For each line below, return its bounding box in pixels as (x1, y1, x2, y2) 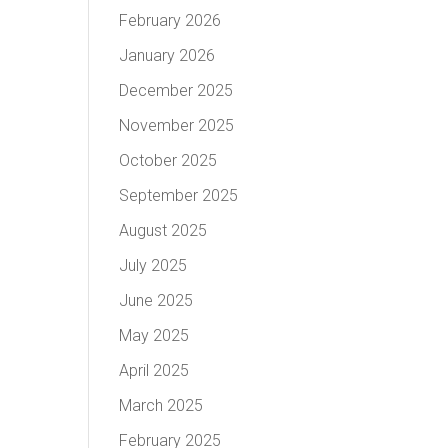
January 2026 (119, 46, 216, 65)
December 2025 (119, 81, 234, 100)
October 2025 (119, 151, 218, 170)
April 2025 (119, 361, 190, 380)
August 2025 (119, 221, 208, 240)
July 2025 (119, 256, 188, 275)
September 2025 (119, 186, 239, 205)
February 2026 (119, 11, 222, 30)
